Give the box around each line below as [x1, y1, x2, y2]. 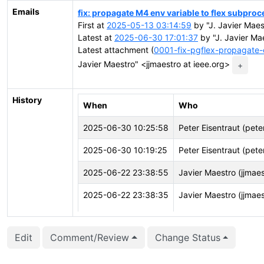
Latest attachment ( [78, 44, 154, 55]
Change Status [154, 232, 220, 243]
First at [78, 19, 107, 30]
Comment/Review [50, 232, 129, 243]
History [12, 95, 42, 105]
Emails [12, 6, 39, 16]
